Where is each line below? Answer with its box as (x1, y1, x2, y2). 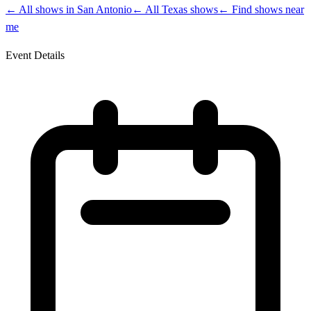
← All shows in (6, 3, 77, 16)
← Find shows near (218, 3, 304, 16)
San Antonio (77, 3, 132, 16)
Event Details (6, 49, 65, 62)
